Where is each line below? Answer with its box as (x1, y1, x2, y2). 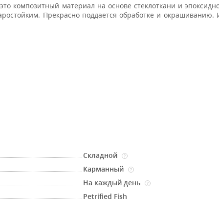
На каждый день (83, 178, 143, 187)
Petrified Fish (83, 192, 128, 201)
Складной (83, 151, 120, 160)
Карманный (83, 164, 126, 174)
